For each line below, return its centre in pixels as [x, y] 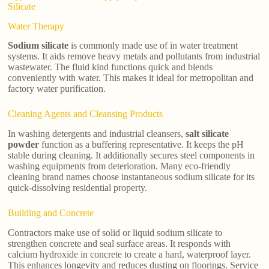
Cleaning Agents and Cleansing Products [86, 114]
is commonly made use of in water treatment [153, 46]
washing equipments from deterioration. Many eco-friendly [119, 166]
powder [24, 145]
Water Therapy [36, 26]
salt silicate [207, 134]
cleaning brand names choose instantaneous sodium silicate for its [131, 177]
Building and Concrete [51, 213]
